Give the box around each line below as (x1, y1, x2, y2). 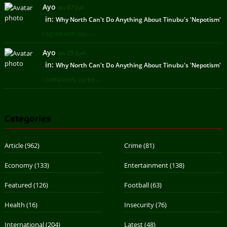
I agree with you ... (42, 29, 93, 37)
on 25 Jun (57, 48, 86, 57)
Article (4, 140, 23, 150)
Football (124, 180, 149, 190)
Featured (4, 180, 32, 190)
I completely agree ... (42, 74, 101, 83)
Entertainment (124, 160, 169, 170)
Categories (4, 112, 51, 124)
